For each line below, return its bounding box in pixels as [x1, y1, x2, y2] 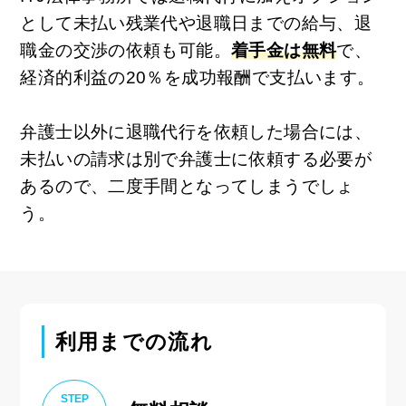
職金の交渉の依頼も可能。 [20, 41, 231, 61]
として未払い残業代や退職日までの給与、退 [20, 14, 372, 34]
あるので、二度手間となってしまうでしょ [20, 177, 354, 197]
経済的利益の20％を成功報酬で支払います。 [20, 68, 375, 88]
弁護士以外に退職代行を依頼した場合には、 [20, 122, 372, 142]
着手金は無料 [231, 41, 337, 61]
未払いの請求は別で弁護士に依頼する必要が [20, 150, 372, 169]
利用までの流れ [54, 329, 214, 353]
